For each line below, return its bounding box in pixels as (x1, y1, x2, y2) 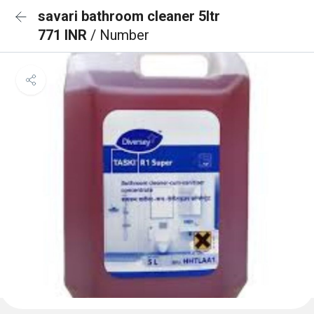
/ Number (90, 27, 149, 43)
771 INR (38, 27, 90, 43)
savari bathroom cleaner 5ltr (38, 8, 220, 25)
